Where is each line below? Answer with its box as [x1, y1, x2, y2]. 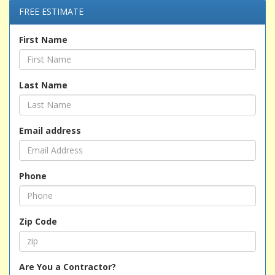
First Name [19, 33, 68, 45]
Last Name [19, 79, 68, 91]
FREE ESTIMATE [19, 5, 83, 17]
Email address [19, 124, 81, 136]
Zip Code [19, 215, 57, 227]
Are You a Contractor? [19, 260, 116, 273]
